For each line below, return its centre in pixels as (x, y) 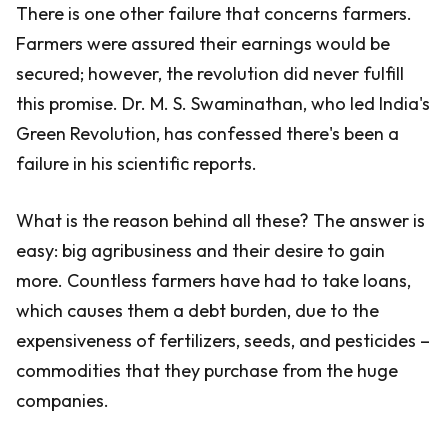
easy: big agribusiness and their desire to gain (200, 250)
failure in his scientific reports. (136, 163)
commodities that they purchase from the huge (207, 370)
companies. (62, 400)
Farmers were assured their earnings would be (203, 43)
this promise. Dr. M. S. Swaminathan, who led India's (223, 103)
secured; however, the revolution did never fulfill (210, 73)
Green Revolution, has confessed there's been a (207, 133)
